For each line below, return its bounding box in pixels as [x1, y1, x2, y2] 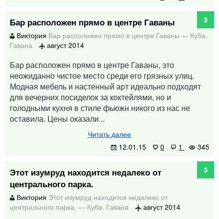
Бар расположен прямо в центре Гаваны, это [10, 59, 174, 70]
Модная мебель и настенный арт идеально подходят [10, 81, 201, 92]
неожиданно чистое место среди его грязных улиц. [10, 70, 194, 81]
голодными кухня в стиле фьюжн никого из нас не [10, 102, 190, 113]
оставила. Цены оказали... [10, 113, 105, 124]
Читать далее [88, 129, 131, 139]
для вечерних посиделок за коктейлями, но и [10, 91, 171, 103]
